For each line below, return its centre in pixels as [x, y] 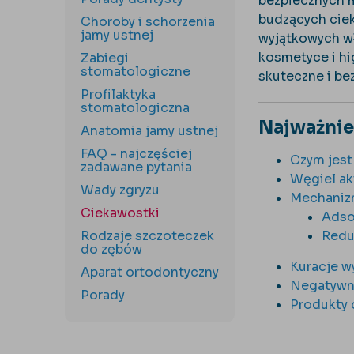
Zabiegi [105, 58]
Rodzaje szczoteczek [147, 236]
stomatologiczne [136, 72]
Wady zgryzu [120, 190]
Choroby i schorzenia [148, 22]
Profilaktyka [118, 94]
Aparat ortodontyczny [150, 272]
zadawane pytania [136, 167]
